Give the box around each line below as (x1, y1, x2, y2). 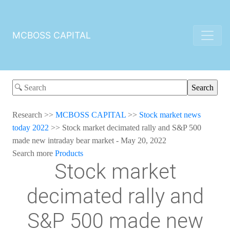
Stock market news (139, 110, 201, 119)
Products (55, 148, 83, 158)
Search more (12, 148, 55, 158)
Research (12, 110, 42, 119)
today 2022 (12, 123, 49, 132)
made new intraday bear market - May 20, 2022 (12, 136, 166, 145)
